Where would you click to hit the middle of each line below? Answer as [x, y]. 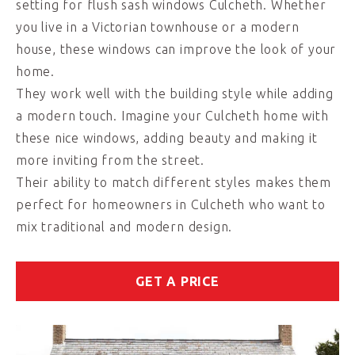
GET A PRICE [177, 281]
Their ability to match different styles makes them [174, 182]
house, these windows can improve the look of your [176, 49]
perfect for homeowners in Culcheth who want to [171, 204]
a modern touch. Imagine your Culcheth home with [172, 116]
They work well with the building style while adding [175, 94]
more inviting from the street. [111, 160]
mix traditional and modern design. [124, 227]
